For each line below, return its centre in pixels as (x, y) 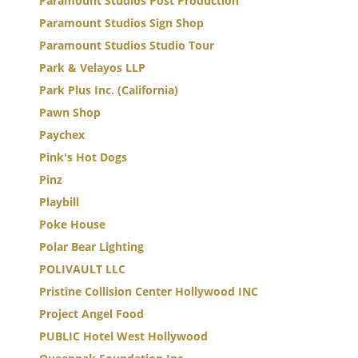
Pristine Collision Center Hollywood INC (149, 291)
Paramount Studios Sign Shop (121, 23)
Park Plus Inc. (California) (109, 90)
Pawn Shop (70, 112)
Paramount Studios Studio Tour (127, 45)
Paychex (62, 135)
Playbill (59, 202)
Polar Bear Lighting (91, 247)
